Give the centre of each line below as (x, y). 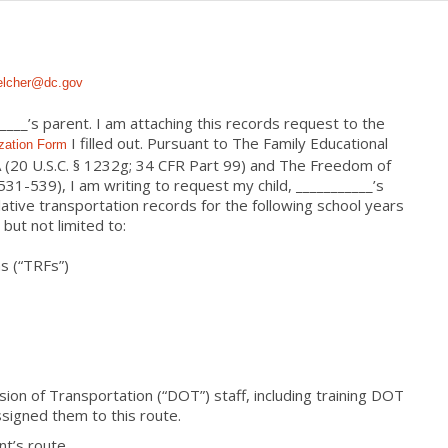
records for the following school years (273, 205)
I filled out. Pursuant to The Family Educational (227, 143)
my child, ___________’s (306, 185)
